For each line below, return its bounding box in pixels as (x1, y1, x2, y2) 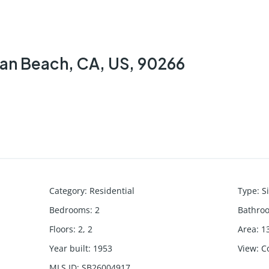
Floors (49, 223, 74, 235)
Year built (49, 242, 89, 254)
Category (49, 184, 85, 196)
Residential (89, 184, 135, 196)
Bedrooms (49, 204, 91, 216)
